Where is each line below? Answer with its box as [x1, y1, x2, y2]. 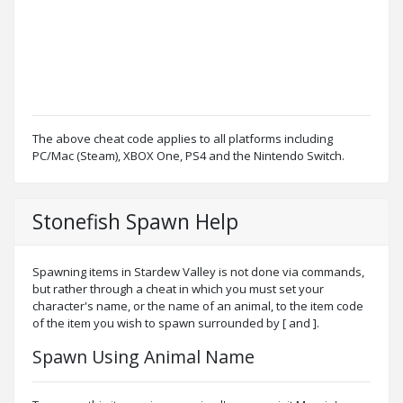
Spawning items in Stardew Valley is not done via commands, [32, 263, 364, 280]
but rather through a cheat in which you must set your [32, 280, 324, 297]
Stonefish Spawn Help [32, 207, 238, 236]
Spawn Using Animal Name [32, 344, 255, 369]
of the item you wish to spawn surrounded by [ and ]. [32, 314, 319, 331]
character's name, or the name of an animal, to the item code [32, 297, 363, 314]
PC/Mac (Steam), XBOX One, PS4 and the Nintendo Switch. [32, 147, 345, 164]
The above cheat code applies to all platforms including [32, 130, 333, 147]
